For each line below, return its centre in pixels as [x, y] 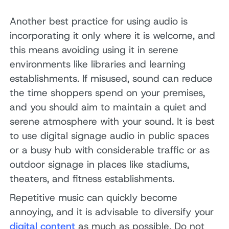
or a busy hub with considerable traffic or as [110, 150]
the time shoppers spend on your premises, [108, 93]
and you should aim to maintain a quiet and [108, 107]
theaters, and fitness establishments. [92, 178]
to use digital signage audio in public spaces [110, 135]
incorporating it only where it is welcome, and [113, 35]
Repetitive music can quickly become [94, 198]
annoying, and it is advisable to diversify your [112, 212]
